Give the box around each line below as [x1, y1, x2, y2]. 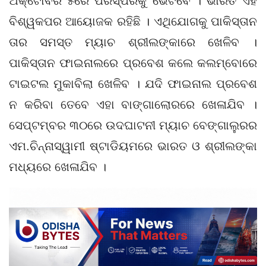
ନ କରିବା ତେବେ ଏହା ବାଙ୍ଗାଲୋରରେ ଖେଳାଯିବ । [9, 97, 257, 111]
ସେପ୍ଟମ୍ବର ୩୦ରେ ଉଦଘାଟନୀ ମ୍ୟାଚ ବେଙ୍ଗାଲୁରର [9, 118, 257, 132]
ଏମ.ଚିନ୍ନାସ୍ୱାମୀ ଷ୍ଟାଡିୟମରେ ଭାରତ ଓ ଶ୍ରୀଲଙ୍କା [9, 139, 257, 153]
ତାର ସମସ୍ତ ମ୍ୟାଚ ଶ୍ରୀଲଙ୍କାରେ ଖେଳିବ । [9, 35, 257, 49]
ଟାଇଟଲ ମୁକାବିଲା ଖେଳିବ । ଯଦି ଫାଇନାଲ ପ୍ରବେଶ [9, 77, 257, 90]
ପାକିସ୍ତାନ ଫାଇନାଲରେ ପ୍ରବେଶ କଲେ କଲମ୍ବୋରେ [9, 56, 257, 69]
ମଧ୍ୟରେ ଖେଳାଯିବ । [9, 160, 106, 173]
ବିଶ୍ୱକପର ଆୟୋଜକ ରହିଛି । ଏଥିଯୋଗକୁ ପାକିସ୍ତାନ [9, 14, 257, 28]
